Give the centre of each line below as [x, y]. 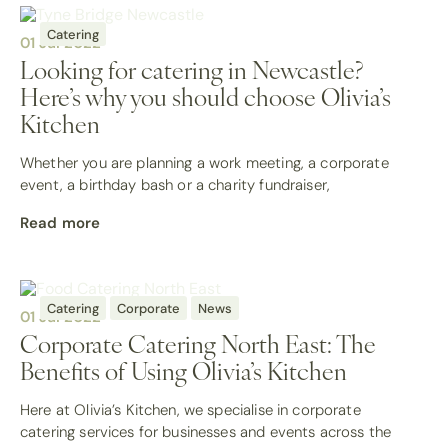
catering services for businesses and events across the [206, 431]
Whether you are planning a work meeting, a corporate [204, 162]
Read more [60, 222]
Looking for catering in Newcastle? [191, 68]
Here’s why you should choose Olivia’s [205, 95]
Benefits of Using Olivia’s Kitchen [183, 369]
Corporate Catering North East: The [198, 342]
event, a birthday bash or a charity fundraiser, [175, 184]
